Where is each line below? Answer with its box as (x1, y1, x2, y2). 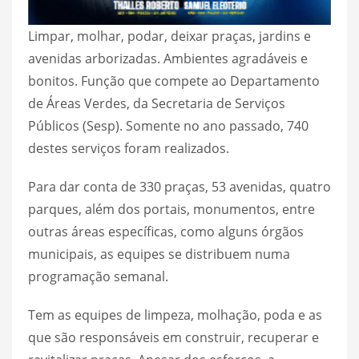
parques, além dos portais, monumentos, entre (28, 200, 315, 218)
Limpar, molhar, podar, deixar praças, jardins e (28, 26, 311, 45)
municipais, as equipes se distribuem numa (28, 244, 290, 263)
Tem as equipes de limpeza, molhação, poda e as (28, 305, 322, 324)
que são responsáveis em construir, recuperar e (28, 328, 319, 346)
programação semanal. (28, 267, 168, 285)
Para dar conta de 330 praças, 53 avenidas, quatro (28, 177, 331, 196)
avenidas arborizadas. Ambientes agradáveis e (28, 49, 308, 67)
